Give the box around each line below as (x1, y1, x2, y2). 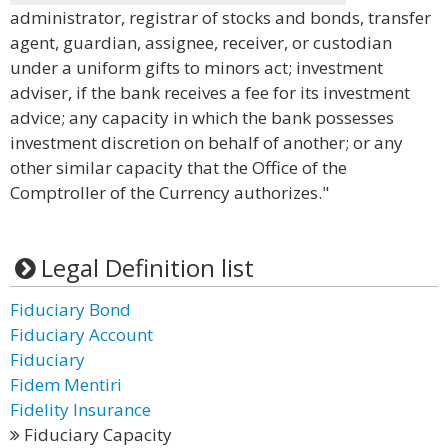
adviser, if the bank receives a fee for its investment (10, 81, 410, 104)
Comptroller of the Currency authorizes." (10, 181, 329, 204)
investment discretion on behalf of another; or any (10, 131, 403, 154)
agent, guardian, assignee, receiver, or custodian (10, 31, 392, 54)
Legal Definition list (40, 251, 254, 284)
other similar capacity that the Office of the (10, 156, 347, 179)
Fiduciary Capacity (20, 423, 172, 446)
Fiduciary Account (10, 323, 153, 346)
